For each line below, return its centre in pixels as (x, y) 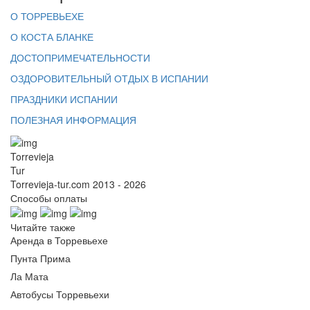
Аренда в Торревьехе (59, 240)
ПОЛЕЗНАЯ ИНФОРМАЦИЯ (73, 120)
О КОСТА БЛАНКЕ (52, 37)
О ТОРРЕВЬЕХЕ (47, 16)
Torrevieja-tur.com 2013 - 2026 (78, 184)
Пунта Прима (40, 258)
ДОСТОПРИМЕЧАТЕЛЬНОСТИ (80, 58)
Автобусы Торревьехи (60, 294)
